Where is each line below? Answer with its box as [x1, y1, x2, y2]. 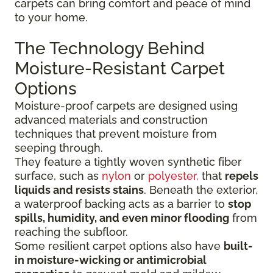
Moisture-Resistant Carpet [15, 58, 225, 79]
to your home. [15, 11, 88, 24]
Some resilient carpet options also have [15, 239, 224, 253]
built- [224, 239, 253, 253]
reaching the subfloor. [15, 225, 128, 239]
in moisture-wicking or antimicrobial [15, 253, 207, 267]
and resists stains [51, 183, 144, 197]
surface [15, 169, 54, 183]
